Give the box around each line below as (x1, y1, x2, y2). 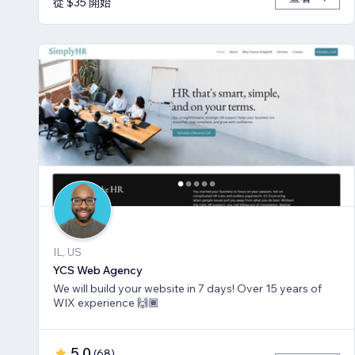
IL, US (53, 245, 82, 260)
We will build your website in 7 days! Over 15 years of (53, 281, 237, 296)
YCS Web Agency (53, 263, 143, 278)
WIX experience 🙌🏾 (53, 296, 159, 311)
